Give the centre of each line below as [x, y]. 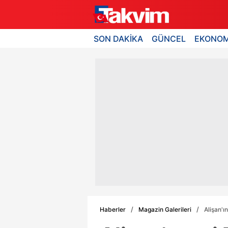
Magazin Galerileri [165, 209]
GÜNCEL [169, 38]
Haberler [113, 209]
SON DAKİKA [118, 38]
